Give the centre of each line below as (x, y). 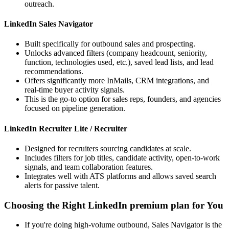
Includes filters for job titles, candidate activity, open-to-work (122, 157)
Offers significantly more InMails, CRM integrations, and (117, 81)
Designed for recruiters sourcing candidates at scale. (108, 148)
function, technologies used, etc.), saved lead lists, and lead (119, 62)
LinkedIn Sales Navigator (49, 24)
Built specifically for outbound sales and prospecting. (110, 44)
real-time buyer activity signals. (75, 90)
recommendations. (54, 72)
